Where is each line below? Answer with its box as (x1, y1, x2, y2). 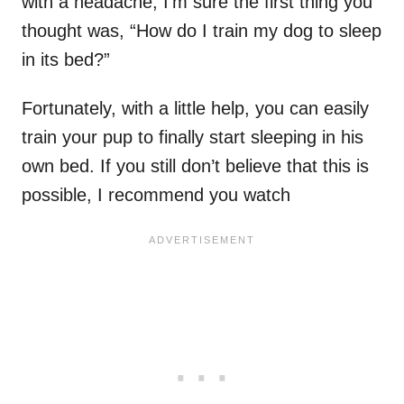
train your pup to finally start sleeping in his (22, 127, 363, 148)
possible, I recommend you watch (22, 185, 290, 206)
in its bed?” (22, 50, 110, 70)
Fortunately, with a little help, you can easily (22, 98, 369, 119)
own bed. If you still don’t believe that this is (22, 156, 369, 177)
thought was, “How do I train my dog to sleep (22, 21, 381, 41)
